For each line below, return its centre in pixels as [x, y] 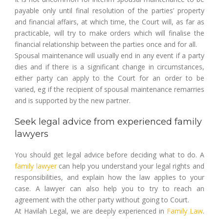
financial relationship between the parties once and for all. [106, 44]
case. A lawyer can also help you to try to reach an [109, 188]
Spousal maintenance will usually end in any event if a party [109, 55]
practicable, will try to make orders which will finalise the [109, 33]
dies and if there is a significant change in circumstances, [109, 67]
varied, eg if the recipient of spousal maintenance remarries [109, 89]
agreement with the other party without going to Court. [102, 200]
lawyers [32, 134]
